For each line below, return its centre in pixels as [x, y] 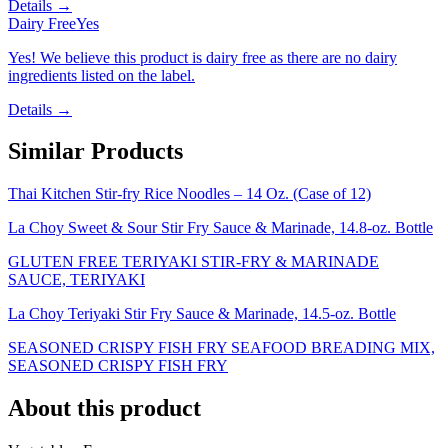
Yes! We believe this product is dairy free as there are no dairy [202, 57]
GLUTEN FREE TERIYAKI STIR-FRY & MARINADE [193, 262]
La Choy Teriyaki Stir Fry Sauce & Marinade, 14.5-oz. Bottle [202, 314]
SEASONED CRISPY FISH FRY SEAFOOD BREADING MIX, [221, 348]
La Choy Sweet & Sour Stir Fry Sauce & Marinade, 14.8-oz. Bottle [220, 228]
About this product [104, 408]
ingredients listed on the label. [101, 75]
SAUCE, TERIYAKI [76, 280]
